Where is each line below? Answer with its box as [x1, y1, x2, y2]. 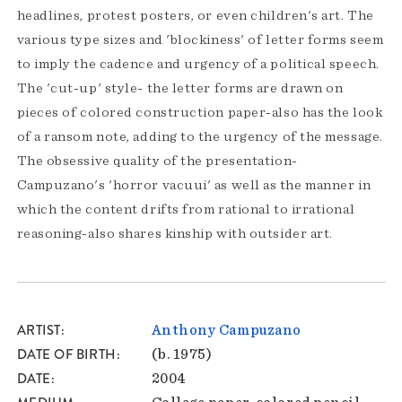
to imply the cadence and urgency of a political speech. [16, 56, 380, 71]
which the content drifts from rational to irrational [16, 201, 355, 216]
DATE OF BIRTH [16, 344, 117, 364]
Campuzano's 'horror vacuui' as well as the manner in [16, 177, 371, 192]
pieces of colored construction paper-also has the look [16, 104, 383, 119]
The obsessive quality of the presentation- [16, 153, 298, 168]
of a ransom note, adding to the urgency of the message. [16, 128, 383, 144]
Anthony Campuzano [151, 322, 301, 337]
